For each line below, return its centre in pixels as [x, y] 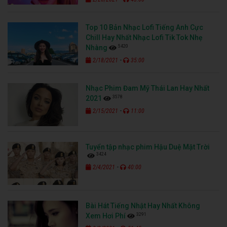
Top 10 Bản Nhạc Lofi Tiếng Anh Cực [145, 27]
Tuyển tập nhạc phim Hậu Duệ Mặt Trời [148, 147]
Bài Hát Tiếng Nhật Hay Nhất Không [143, 205]
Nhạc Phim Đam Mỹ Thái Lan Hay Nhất [148, 88]
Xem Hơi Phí [106, 216]
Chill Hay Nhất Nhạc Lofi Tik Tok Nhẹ [144, 37]
